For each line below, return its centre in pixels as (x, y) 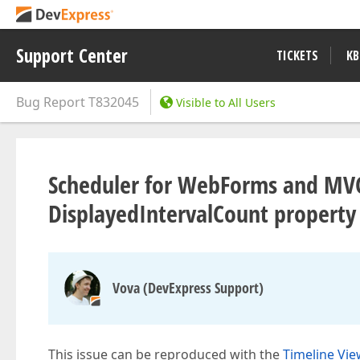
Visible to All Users (226, 102)
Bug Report (51, 102)
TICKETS (297, 55)
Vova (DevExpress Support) (188, 288)
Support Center (72, 55)
